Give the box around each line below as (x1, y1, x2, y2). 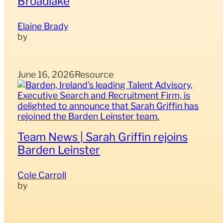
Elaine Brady (17, 21, 69, 32)
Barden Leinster (17, 143, 101, 157)
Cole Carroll (17, 170, 67, 181)
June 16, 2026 (17, 69, 75, 80)
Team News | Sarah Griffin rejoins (17, 130, 188, 144)
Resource (75, 69, 114, 80)
